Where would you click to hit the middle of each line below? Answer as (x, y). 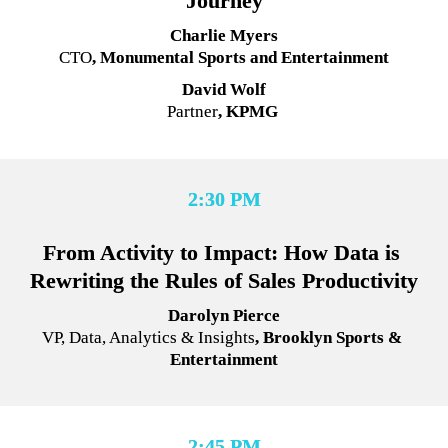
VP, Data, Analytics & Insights (148, 337)
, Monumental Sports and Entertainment (240, 57)
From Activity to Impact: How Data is (221, 252)
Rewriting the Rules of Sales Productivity (224, 280)
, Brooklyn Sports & (328, 337)
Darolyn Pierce (224, 315)
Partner (192, 112)
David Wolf (224, 90)
